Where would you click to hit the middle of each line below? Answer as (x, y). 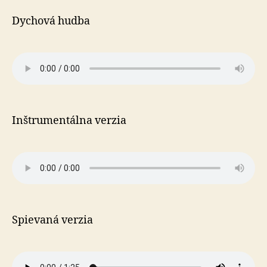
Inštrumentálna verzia (69, 121)
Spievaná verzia (52, 220)
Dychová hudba (51, 21)
